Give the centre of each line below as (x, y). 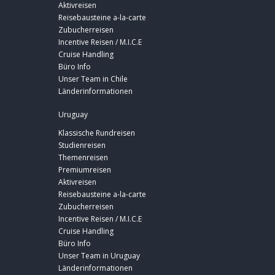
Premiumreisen (85, 170)
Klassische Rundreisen (97, 133)
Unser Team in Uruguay (99, 256)
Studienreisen (82, 145)
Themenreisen (83, 158)
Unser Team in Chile (93, 79)
